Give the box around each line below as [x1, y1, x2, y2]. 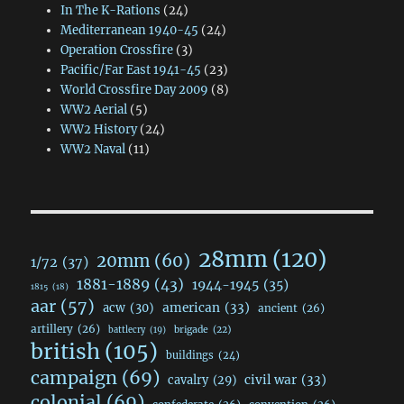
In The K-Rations [60, 3, 161, 19]
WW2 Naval [60, 142, 125, 158]
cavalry [168, 373, 209, 388]
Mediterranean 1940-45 [60, 23, 198, 39]
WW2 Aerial [60, 102, 127, 118]
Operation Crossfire [60, 42, 173, 59]
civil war [244, 372, 298, 389]
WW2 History [60, 122, 137, 138]
